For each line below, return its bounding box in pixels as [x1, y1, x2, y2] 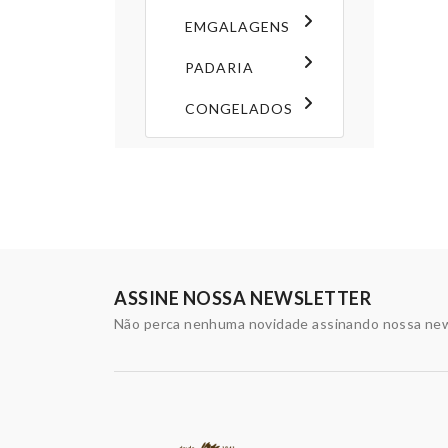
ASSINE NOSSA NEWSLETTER [114, 286, 372, 309]
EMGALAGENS [185, 17, 290, 35]
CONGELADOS [185, 99, 293, 117]
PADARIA [185, 58, 254, 76]
